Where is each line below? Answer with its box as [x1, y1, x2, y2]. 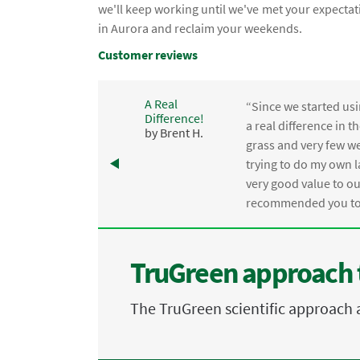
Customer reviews [98, 47, 198, 63]
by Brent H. [145, 124, 204, 141]
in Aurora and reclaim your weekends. [98, 20, 302, 37]
